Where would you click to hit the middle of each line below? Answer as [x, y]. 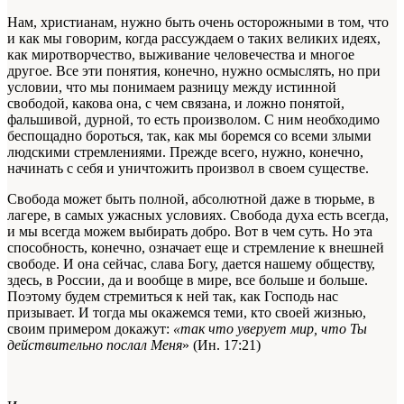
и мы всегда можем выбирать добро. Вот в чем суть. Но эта [190, 231]
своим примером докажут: [90, 328]
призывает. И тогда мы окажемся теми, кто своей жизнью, [187, 312]
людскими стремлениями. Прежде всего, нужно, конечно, [185, 151]
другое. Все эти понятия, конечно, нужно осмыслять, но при [194, 70]
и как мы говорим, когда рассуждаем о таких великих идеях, [194, 38]
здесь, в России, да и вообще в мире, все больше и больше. [188, 280]
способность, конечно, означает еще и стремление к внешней [196, 247]
